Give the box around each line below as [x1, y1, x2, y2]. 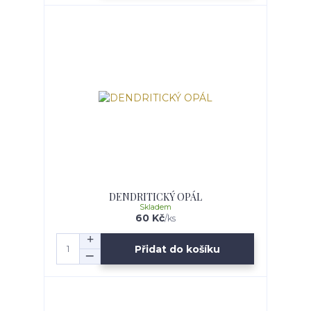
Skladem [139, 203, 171, 212]
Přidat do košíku [135, 242, 221, 255]
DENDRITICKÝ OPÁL [108, 190, 202, 204]
